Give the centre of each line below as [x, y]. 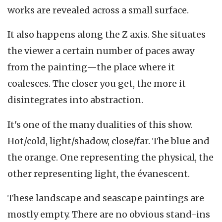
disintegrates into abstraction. [75, 100]
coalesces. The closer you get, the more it [97, 84]
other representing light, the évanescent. [99, 173]
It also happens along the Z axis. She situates [107, 35]
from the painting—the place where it [91, 67]
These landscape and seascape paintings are [106, 198]
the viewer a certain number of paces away [101, 51]
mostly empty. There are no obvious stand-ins [109, 215]
